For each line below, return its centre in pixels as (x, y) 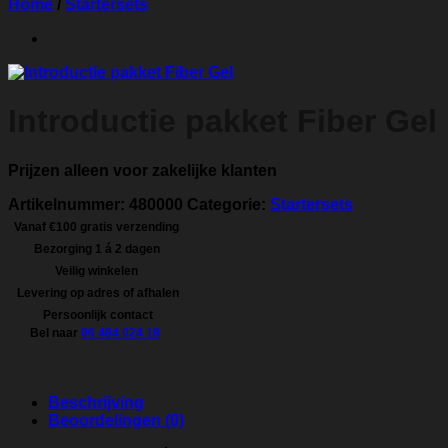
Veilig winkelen (95, 270)
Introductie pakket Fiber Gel (222, 121)
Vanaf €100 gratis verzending (95, 226)
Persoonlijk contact (95, 314)
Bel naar (55, 332)
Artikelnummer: (68, 204)
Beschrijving (96, 402)
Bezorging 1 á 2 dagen (95, 248)
